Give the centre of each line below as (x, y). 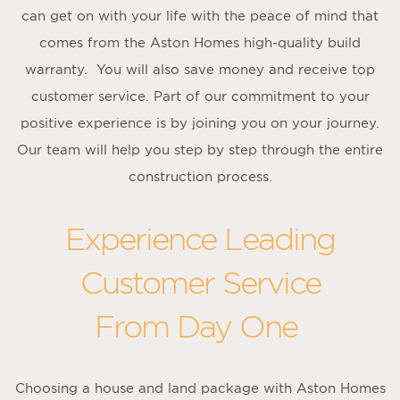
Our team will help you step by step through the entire (200, 149)
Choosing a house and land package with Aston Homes (200, 387)
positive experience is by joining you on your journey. (200, 122)
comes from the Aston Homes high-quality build (200, 42)
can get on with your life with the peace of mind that (200, 15)
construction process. (200, 176)
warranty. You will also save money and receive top (200, 69)
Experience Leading (200, 238)
